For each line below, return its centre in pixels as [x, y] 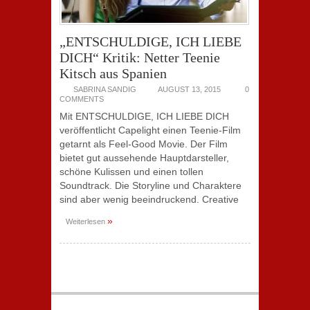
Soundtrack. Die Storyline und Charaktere [151, 185]
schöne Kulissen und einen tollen [131, 172]
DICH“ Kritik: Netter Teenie [140, 57]
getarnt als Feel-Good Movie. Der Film [144, 144]
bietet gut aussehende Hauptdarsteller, [144, 158]
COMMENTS [82, 99]
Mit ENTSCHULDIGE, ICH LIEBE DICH [144, 116]
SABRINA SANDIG [105, 89]
